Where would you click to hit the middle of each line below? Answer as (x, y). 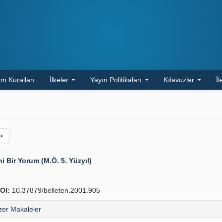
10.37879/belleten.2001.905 (55, 190)
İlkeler (60, 80)
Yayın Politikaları (117, 80)
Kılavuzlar (180, 80)
